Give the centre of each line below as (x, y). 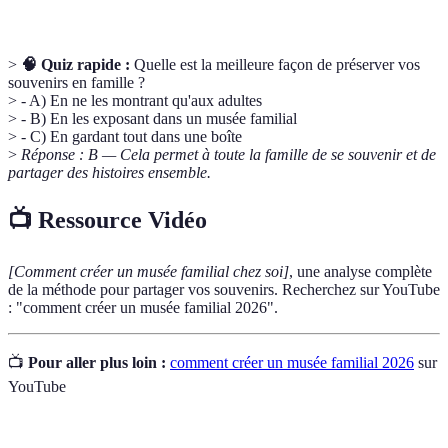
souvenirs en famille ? (76, 82)
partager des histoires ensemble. (109, 172)
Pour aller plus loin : (97, 362)
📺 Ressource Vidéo (107, 219)
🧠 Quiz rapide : (75, 64)
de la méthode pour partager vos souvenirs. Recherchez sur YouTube (224, 289)
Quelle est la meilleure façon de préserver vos (275, 64)
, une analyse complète (360, 271)
